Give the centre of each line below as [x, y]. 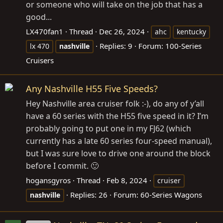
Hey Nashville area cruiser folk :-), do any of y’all [115, 104]
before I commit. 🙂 [62, 166]
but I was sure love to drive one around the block [118, 154]
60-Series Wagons [171, 195]
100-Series [183, 46]
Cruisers [40, 60]
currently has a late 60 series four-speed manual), [119, 141]
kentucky [191, 32]
